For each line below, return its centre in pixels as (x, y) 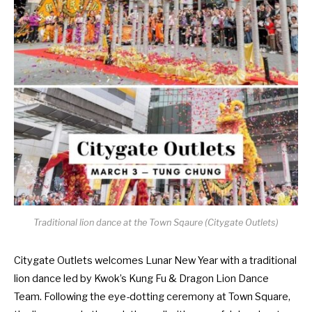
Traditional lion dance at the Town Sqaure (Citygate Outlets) (156, 222)
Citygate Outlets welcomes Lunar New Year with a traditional (155, 260)
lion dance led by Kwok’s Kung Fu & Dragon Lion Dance (141, 278)
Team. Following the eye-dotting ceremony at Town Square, (152, 296)
